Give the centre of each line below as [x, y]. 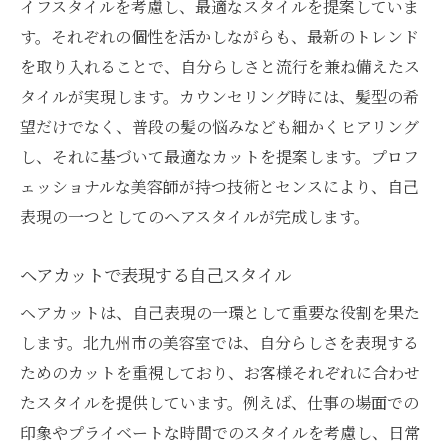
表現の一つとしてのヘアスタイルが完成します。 [195, 216]
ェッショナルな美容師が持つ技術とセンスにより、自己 [219, 186]
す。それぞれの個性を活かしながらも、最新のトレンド [219, 36]
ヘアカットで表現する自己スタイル [155, 274]
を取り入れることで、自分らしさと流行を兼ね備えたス [220, 66]
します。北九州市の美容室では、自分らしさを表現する [219, 342]
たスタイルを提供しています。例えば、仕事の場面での [219, 402]
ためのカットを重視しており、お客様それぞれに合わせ [220, 372]
